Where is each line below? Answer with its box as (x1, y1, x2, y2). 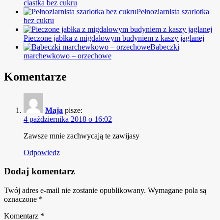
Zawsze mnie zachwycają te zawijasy (24, 131, 139, 140)
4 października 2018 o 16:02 (24, 114, 112, 123)
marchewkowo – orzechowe (24, 51, 111, 60)
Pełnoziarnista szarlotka (137, 7, 209, 16)
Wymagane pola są (148, 186, 206, 194)
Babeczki (150, 42, 179, 51)
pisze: (65, 106, 82, 114)
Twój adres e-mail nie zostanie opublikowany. (4, 186, 146, 194)
